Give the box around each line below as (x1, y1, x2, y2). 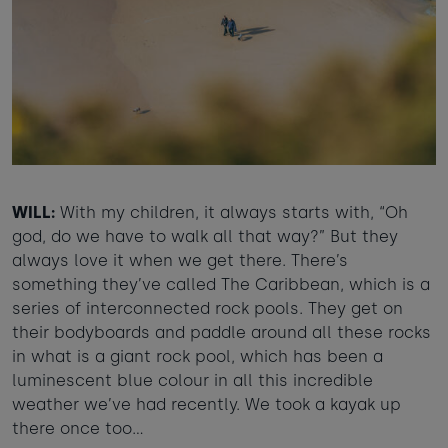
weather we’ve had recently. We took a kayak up (12, 395, 401, 415)
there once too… (12, 419, 144, 439)
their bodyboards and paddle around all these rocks (12, 323, 431, 343)
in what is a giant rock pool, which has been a (12, 347, 383, 367)
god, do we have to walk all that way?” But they (12, 227, 398, 247)
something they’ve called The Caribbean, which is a (12, 275, 430, 295)
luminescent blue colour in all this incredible (12, 371, 373, 391)
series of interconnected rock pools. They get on (12, 299, 403, 319)
